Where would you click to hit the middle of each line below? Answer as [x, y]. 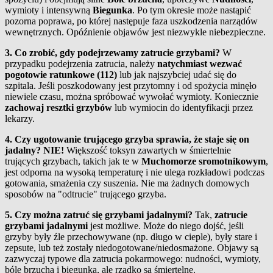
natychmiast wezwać [200, 64]
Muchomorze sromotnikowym [204, 161]
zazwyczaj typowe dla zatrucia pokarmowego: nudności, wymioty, [133, 259]
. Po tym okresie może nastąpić [192, 10]
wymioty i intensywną [49, 10]
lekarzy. [20, 119]
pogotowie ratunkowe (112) [61, 75]
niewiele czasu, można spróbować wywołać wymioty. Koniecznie [132, 97]
